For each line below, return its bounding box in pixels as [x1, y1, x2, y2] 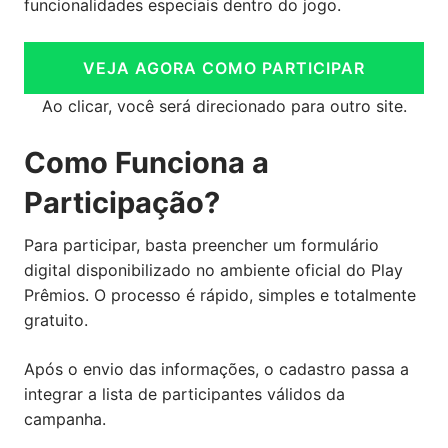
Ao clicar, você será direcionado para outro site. [41, 95, 407, 116]
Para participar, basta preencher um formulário [24, 234, 379, 255]
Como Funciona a [24, 144, 269, 180]
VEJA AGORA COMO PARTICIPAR [83, 57, 365, 78]
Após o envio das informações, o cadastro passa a [24, 358, 409, 379]
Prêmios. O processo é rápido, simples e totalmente [24, 284, 416, 305]
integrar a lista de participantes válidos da [24, 383, 345, 404]
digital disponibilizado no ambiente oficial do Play [24, 259, 403, 280]
